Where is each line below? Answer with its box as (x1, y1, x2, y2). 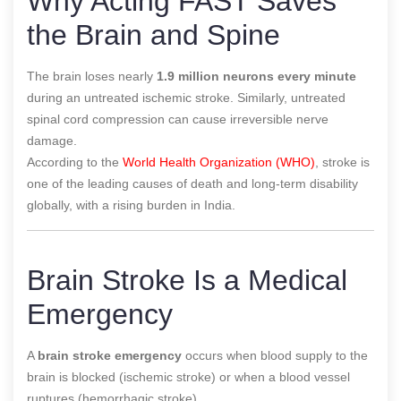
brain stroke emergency (38, 347, 182, 363)
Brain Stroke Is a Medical (27, 263, 347, 296)
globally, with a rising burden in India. (27, 197, 235, 212)
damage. (27, 132, 77, 148)
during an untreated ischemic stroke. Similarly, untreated (27, 90, 346, 105)
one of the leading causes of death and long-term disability (27, 175, 358, 191)
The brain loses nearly (27, 68, 157, 83)
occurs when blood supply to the (182, 347, 368, 363)
